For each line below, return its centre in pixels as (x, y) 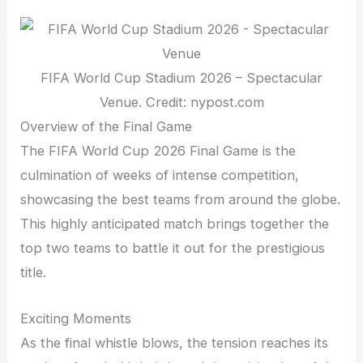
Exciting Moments (76, 318)
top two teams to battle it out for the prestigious (173, 248)
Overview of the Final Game (107, 127)
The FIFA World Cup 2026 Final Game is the (158, 151)
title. (34, 273)
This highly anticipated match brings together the (175, 224)
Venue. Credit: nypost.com (181, 102)
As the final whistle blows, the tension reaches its (175, 342)
